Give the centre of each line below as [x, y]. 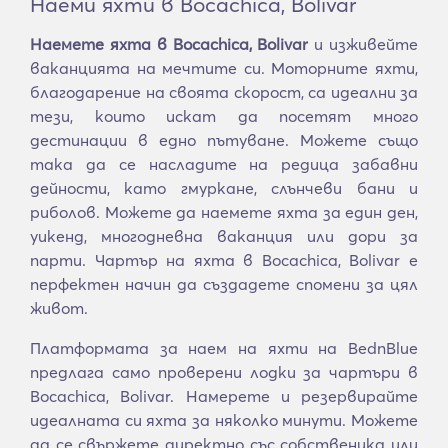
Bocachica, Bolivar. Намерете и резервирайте [224, 396]
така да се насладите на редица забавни [224, 164]
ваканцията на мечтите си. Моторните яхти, [224, 68]
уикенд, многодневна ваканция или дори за [224, 236]
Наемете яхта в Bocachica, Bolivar [169, 44]
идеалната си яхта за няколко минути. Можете [224, 420]
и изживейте [363, 44]
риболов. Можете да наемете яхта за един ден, [224, 212]
